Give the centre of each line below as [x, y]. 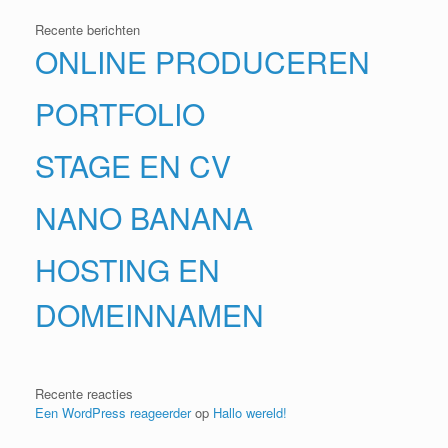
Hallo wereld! [250, 412]
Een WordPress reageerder [113, 412]
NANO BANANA [144, 217]
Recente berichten [87, 29]
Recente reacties [84, 393]
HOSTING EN [127, 269]
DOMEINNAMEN [149, 314]
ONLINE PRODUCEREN [202, 61]
